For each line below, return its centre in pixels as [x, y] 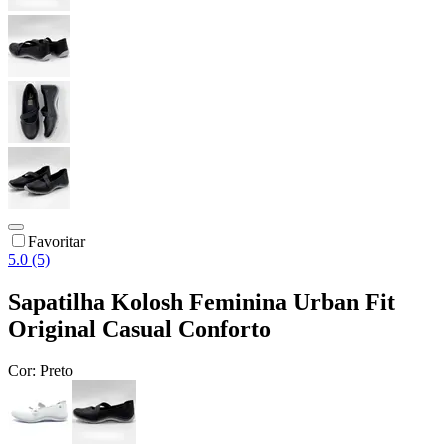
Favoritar [56, 241]
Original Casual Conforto [139, 328]
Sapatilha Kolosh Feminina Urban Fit [201, 301]
